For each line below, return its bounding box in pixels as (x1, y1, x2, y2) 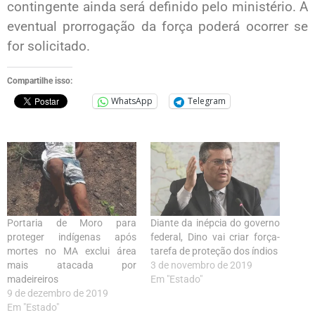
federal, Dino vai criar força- (150, 231, 280, 243)
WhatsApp (111, 95, 153, 108)
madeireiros (7, 273, 58, 285)
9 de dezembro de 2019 (7, 287, 108, 299)
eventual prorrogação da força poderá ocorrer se (7, 18, 308, 35)
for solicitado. (7, 38, 90, 55)
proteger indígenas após (7, 231, 136, 243)
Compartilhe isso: (7, 75, 72, 86)
